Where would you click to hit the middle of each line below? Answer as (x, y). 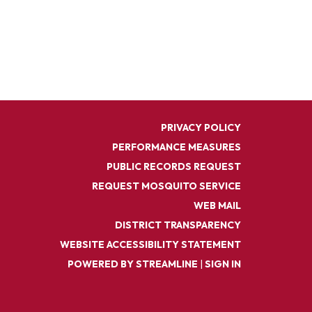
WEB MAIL (217, 206)
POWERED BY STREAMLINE (133, 264)
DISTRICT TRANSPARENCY (178, 225)
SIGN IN (223, 264)
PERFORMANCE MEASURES (177, 147)
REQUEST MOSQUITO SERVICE (166, 186)
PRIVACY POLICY (201, 128)
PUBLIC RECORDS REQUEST (174, 167)
